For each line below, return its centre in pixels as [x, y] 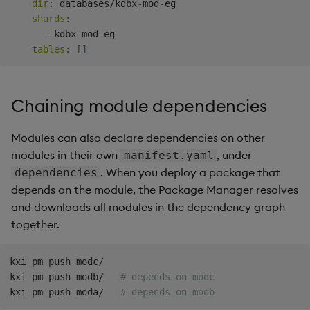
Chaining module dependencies [139, 106]
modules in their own [66, 155]
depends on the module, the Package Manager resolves [155, 189]
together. [35, 224]
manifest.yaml [168, 155]
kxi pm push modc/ [57, 261]
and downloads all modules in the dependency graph [148, 207]
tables [48, 49]
